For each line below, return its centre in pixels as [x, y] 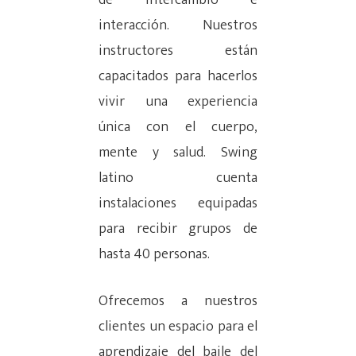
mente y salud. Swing [178, 153]
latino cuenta [178, 178]
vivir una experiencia [178, 102]
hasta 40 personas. [154, 255]
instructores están [178, 51]
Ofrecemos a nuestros [178, 302]
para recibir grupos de [178, 229]
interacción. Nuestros [178, 26]
